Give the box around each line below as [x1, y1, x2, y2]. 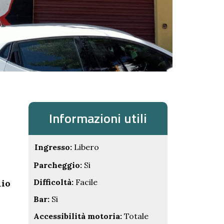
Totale [121, 211, 148, 221]
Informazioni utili [48, 108, 147, 128]
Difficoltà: [33, 177, 73, 187]
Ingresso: [34, 142, 72, 152]
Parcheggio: [33, 160, 82, 170]
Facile [73, 177, 97, 187]
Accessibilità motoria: [33, 211, 122, 221]
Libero [71, 142, 99, 152]
